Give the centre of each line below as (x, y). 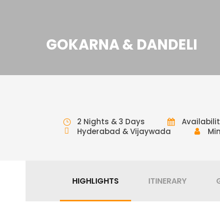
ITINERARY (167, 181)
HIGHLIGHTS (96, 181)
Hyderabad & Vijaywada (124, 131)
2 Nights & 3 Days (111, 122)
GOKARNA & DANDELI (122, 45)
